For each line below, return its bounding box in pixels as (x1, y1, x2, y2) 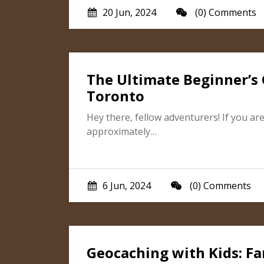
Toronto (87, 86, 144, 105)
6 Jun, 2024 (103, 179, 151, 192)
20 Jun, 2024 (103, 6, 156, 19)
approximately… (87, 125, 157, 138)
